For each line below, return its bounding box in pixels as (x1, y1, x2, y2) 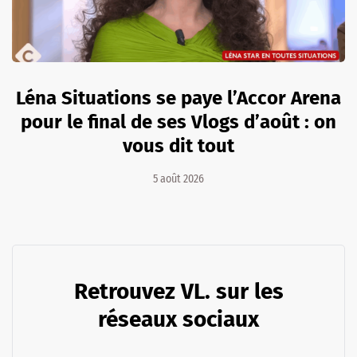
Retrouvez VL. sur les (73, 277, 284, 304)
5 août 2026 (153, 171, 204, 186)
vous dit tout (123, 134, 234, 157)
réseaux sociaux (98, 305, 259, 332)
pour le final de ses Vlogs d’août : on (21, 110, 336, 133)
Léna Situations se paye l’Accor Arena (16, 86, 341, 109)
